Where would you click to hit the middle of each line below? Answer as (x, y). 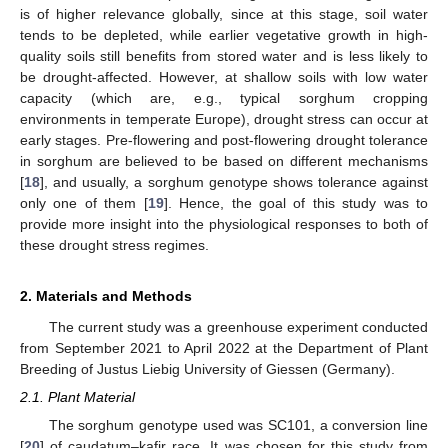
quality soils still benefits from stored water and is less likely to (224, 55)
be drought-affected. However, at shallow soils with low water (224, 76)
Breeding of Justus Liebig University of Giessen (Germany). (207, 368)
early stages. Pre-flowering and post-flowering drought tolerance (224, 139)
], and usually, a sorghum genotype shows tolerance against (234, 181)
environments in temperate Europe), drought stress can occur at (224, 118)
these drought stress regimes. (114, 244)
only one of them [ (84, 202)
